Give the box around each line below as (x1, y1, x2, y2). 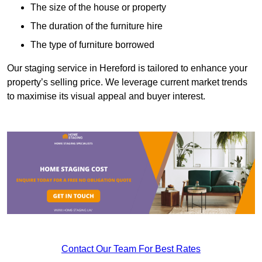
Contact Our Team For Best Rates (61, 244, 201, 254)
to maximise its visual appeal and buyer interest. (7, 91, 205, 102)
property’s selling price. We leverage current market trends (7, 77, 247, 88)
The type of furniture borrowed (30, 40, 154, 50)
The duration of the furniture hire (30, 21, 163, 32)
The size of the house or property (30, 2, 166, 13)
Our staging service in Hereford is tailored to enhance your (7, 63, 247, 74)
